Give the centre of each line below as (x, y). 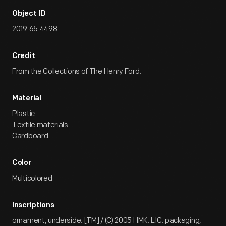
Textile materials (40, 125)
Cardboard (30, 136)
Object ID (29, 14)
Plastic (23, 114)
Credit (24, 56)
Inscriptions (33, 206)
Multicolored (32, 178)
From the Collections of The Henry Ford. (77, 71)
